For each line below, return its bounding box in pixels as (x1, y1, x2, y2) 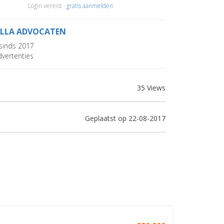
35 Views (137, 83, 165, 92)
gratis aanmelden (66, 1, 113, 10)
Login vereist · (28, 1, 66, 10)
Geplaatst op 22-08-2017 (85, 113, 165, 123)
